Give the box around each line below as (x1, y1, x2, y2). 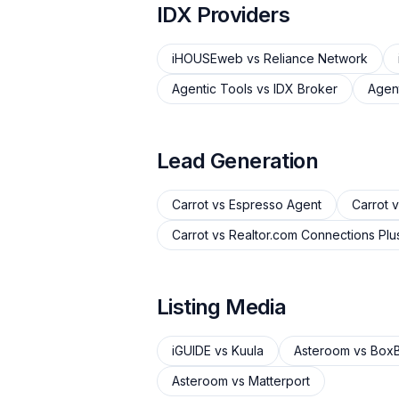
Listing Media (157, 294, 287, 320)
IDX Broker (273, 81, 338, 96)
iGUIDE (172, 343, 211, 358)
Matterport (248, 373, 310, 388)
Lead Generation (157, 148, 318, 174)
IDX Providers (157, 2, 290, 28)
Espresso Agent (229, 197, 322, 212)
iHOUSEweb (172, 51, 243, 66)
